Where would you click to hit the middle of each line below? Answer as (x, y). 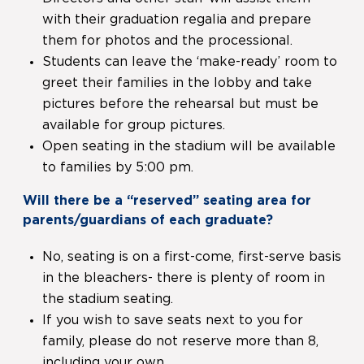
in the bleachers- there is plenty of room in (184, 278)
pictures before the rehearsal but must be (180, 104)
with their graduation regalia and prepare (177, 20)
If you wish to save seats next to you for (173, 321)
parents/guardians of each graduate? (150, 221)
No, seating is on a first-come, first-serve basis (192, 257)
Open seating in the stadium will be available (189, 147)
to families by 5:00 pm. (118, 168)
